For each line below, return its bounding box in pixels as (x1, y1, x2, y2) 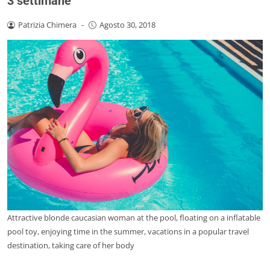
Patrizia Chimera (17, 19, 77, 31)
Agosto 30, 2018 (99, 19, 155, 31)
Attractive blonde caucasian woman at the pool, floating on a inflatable (7, 212, 260, 224)
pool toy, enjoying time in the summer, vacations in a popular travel (7, 226, 249, 237)
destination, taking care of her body (7, 240, 134, 251)
